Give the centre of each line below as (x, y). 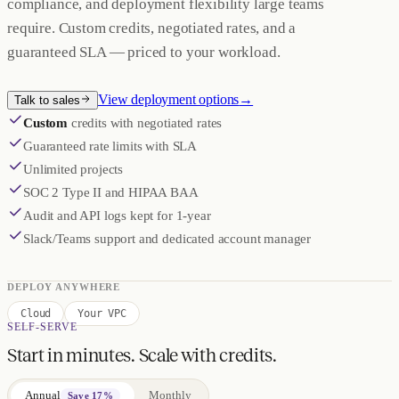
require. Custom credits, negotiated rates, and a (152, 28)
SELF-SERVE (42, 327)
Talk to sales (47, 100)
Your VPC (102, 313)
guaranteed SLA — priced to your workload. (144, 52)
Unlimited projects (73, 169)
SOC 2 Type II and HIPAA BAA (111, 192)
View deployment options (169, 99)
